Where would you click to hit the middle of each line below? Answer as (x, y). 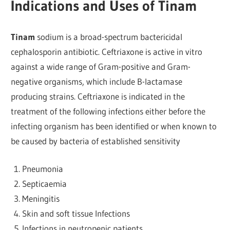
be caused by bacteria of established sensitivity (96, 141)
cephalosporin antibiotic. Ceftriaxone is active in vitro (107, 51)
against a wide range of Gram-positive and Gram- (101, 66)
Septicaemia (44, 184)
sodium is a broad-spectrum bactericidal (109, 36)
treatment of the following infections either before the (108, 111)
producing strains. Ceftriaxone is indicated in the (98, 96)
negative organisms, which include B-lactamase (97, 81)
